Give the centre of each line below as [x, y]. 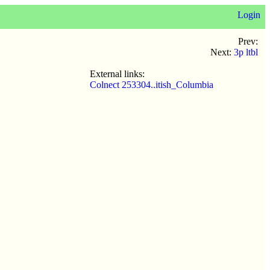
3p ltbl [246, 52]
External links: [117, 74]
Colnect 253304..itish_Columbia [152, 85]
